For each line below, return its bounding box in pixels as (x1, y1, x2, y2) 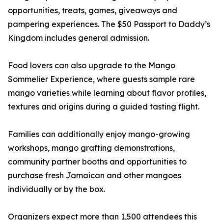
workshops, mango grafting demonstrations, (8, 143, 175, 153)
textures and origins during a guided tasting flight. (8, 102, 199, 112)
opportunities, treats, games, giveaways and (8, 5, 177, 16)
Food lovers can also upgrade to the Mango (8, 60, 175, 71)
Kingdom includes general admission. (8, 33, 149, 43)
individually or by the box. (8, 184, 105, 194)
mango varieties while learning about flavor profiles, (8, 88, 206, 98)
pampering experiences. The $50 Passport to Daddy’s (8, 19, 210, 29)
